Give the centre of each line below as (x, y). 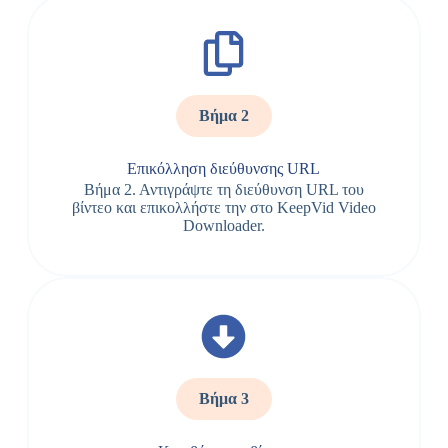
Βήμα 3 (223, 398)
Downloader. (223, 225)
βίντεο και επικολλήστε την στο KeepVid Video (223, 207)
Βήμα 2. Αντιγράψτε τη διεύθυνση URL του (223, 189)
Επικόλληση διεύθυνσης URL (224, 168)
